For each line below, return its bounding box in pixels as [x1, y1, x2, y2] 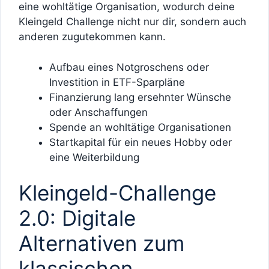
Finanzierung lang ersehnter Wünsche [49, 91, 231, 103]
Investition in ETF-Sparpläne [49, 76, 185, 88]
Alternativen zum [19, 231, 184, 256]
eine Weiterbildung [49, 151, 139, 163]
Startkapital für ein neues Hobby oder [49, 136, 232, 148]
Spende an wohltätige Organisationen [49, 121, 231, 133]
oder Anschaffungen [49, 106, 148, 118]
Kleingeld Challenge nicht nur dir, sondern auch [19, 16, 246, 28]
